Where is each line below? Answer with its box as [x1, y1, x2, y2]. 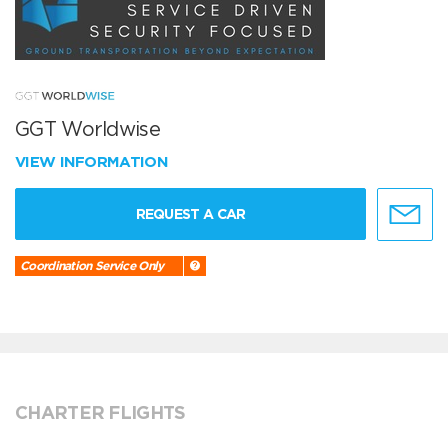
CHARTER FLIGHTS [15, 402, 186, 424]
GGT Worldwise [15, 117, 160, 142]
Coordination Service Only [20, 258, 164, 274]
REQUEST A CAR [135, 206, 246, 223]
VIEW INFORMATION [15, 153, 173, 172]
